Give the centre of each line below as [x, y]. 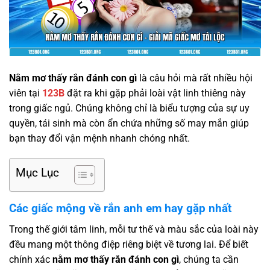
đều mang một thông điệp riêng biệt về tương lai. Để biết [129, 244]
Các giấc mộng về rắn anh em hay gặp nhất [120, 209]
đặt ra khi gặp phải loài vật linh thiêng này [155, 93]
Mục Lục [37, 173]
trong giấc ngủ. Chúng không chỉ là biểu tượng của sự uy [129, 108]
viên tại [26, 93]
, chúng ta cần [209, 259]
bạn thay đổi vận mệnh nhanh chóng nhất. [99, 138]
